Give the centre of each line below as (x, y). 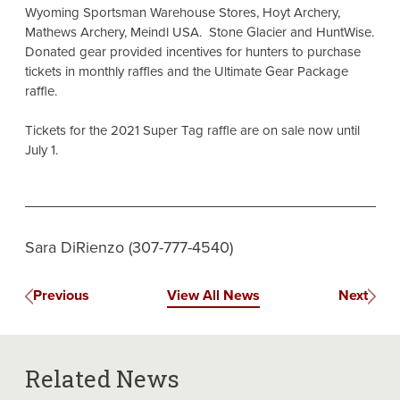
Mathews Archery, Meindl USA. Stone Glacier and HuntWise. (199, 33)
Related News (102, 379)
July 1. (41, 150)
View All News (213, 296)
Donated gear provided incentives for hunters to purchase (192, 52)
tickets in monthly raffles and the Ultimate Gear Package (186, 72)
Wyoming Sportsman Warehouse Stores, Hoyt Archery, (182, 13)
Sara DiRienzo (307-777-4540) (129, 248)
